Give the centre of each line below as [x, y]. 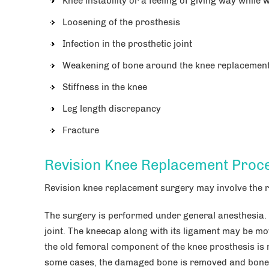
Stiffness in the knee [105, 87]
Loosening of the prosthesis [121, 22]
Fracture [81, 130]
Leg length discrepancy [112, 108]
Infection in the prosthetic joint [127, 44]
